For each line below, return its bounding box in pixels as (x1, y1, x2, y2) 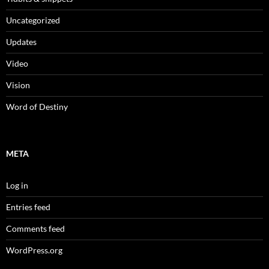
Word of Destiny (6, 101, 68, 112)
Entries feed (6, 201, 50, 212)
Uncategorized (6, 14, 60, 25)
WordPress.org (6, 244, 62, 255)
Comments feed (6, 223, 65, 234)
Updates (6, 36, 37, 47)
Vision (6, 79, 30, 90)
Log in (6, 180, 28, 190)
